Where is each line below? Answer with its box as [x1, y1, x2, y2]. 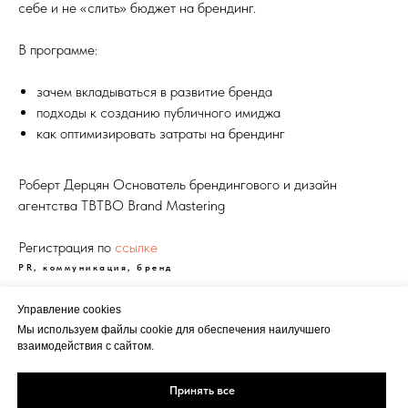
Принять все [168, 383, 235, 398]
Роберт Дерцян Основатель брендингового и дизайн [18, 176, 337, 193]
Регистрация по [18, 239, 115, 256]
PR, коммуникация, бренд [18, 261, 173, 272]
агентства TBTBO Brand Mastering [18, 197, 225, 214]
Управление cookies [17, 303, 121, 317]
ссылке [115, 239, 158, 256]
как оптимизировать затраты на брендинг [36, 125, 285, 142]
